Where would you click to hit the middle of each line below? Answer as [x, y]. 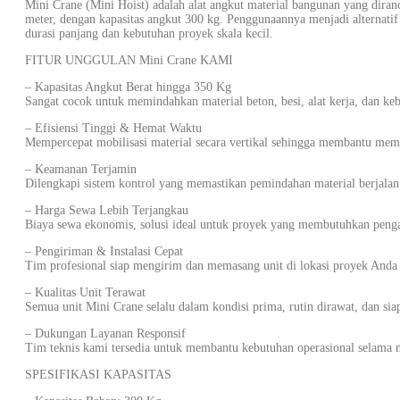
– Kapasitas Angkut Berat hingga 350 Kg [128, 87]
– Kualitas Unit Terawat [85, 292]
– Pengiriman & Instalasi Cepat [104, 251]
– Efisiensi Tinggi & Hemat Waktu [113, 128]
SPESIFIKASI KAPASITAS [98, 375]
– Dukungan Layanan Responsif [105, 333]
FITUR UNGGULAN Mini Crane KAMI [129, 60]
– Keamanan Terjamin [81, 169]
